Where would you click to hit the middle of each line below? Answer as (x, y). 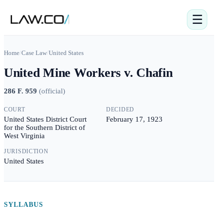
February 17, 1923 (134, 119)
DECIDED (120, 109)
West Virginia (24, 136)
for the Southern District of (45, 127)
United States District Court (45, 119)
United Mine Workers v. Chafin (88, 73)
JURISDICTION (26, 151)
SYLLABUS (24, 205)
